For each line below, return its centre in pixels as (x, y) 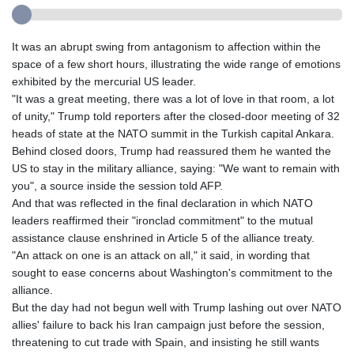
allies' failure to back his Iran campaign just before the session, (168, 325)
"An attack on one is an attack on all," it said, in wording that (161, 256)
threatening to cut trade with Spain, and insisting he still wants (166, 343)
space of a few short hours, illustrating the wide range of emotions (176, 64)
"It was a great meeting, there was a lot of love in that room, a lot (173, 99)
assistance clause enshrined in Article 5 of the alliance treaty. (163, 238)
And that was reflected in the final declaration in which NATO (162, 203)
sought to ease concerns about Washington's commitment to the (172, 273)
